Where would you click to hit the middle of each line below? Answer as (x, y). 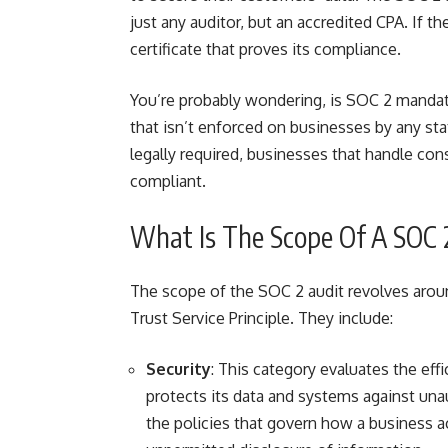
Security (178, 369)
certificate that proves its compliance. (265, 49)
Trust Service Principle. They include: (261, 318)
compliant (166, 181)
